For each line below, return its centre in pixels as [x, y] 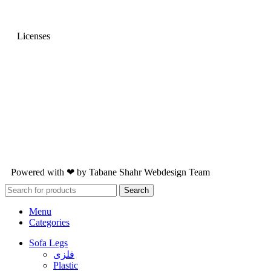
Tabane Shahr [114, 172]
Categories [49, 222]
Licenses [34, 36]
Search [136, 190]
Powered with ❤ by [49, 172]
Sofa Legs [48, 243]
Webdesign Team [176, 172]
